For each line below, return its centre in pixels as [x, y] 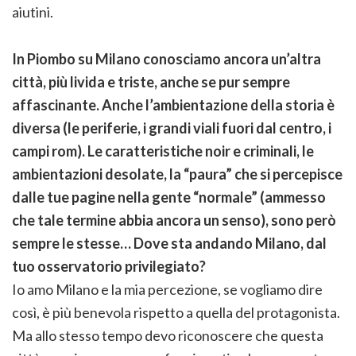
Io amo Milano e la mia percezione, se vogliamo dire [167, 290]
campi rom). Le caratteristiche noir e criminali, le [163, 151]
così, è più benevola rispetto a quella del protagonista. [176, 313]
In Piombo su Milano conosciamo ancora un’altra [166, 59]
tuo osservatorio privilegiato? [109, 267]
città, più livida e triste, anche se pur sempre [151, 82]
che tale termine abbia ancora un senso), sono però [174, 221]
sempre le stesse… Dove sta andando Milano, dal [169, 244]
